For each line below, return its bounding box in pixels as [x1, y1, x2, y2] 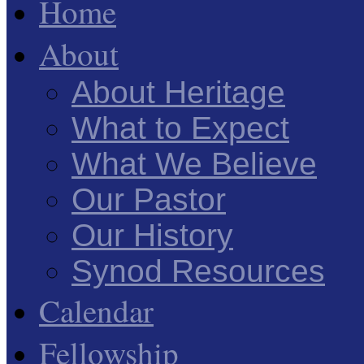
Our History [71, 218, 233, 253]
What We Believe [71, 146, 317, 181]
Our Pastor [71, 182, 226, 217]
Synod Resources [71, 253, 325, 288]
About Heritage [71, 75, 285, 110]
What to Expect [71, 110, 289, 145]
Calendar [39, 289, 154, 331]
